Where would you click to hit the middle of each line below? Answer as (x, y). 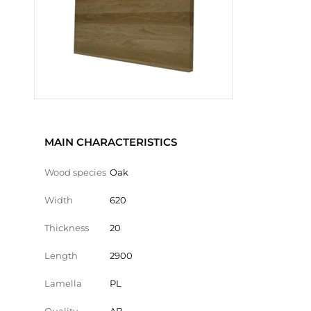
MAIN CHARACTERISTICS (111, 142)
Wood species (75, 172)
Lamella (63, 283)
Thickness (67, 228)
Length (61, 255)
